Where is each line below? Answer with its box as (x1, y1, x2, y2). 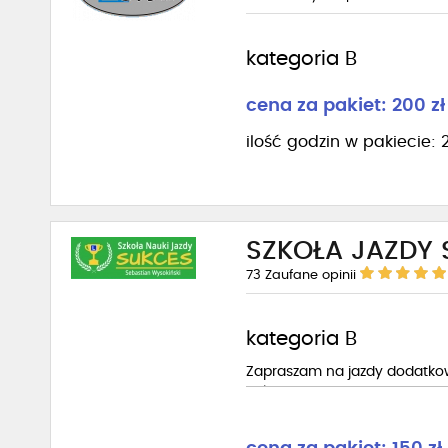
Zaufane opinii (261, 269, 360, 282)
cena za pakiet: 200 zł (246, 97, 445, 115)
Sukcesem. (246, 385, 320, 399)
